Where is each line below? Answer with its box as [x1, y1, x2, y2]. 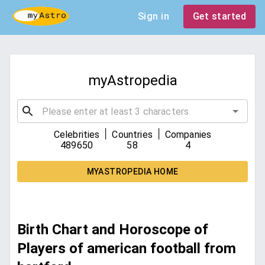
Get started [192, 11, 246, 22]
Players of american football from [17, 240, 236, 257]
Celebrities [53, 129, 100, 141]
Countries [112, 129, 153, 141]
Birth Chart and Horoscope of [17, 221, 208, 238]
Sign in [137, 11, 169, 22]
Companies [164, 129, 212, 141]
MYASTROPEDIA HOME [86, 167, 179, 177]
